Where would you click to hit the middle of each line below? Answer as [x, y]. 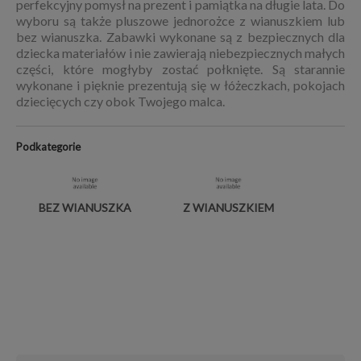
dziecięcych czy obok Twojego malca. [122, 101]
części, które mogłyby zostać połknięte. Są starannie [180, 69]
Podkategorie [48, 147]
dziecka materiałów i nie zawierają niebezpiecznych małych [180, 53]
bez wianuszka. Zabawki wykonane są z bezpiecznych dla [180, 37]
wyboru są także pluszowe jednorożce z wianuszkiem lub [180, 21]
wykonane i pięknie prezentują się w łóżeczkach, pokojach [180, 85]
